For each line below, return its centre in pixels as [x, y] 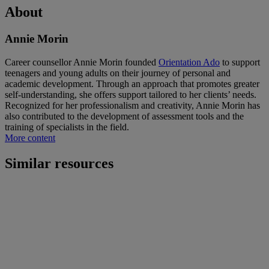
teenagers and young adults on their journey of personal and [118, 73]
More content [30, 138]
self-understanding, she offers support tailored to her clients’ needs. [132, 94]
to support [240, 62]
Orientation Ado [189, 62]
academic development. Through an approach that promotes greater [132, 83]
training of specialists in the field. [67, 127]
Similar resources [59, 163]
